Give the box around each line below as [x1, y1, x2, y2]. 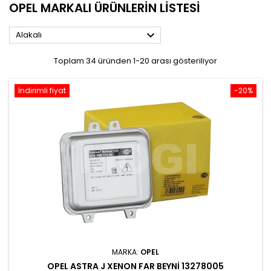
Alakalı [16, 29, 42, 41]
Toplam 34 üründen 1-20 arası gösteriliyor [54, 55, 217, 67]
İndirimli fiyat [18, 85, 66, 96]
